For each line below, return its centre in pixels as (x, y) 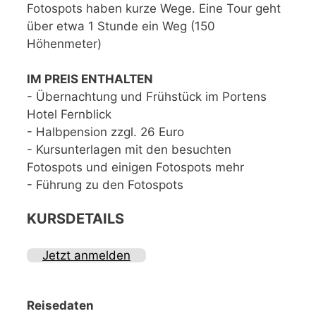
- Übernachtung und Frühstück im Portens (147, 96)
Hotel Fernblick (69, 114)
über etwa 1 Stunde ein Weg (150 (121, 26)
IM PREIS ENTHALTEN (90, 79)
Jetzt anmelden (86, 255)
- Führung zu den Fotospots (105, 184)
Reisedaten (60, 305)
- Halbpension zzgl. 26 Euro (105, 132)
